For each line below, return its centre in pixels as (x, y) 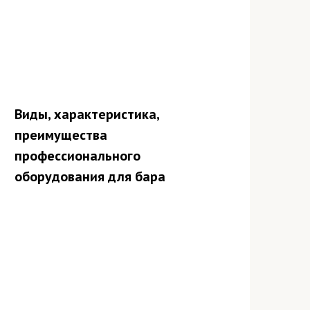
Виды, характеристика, (87, 114)
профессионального (77, 155)
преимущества (61, 135)
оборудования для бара (90, 176)
